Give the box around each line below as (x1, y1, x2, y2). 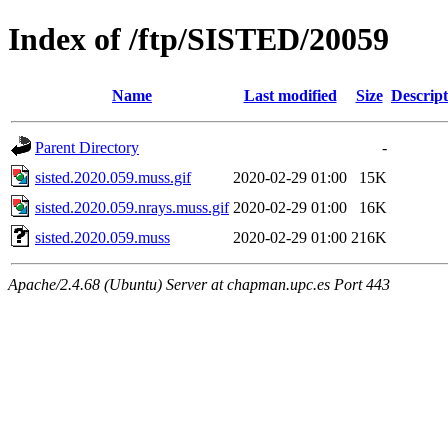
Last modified (243, 86, 337, 104)
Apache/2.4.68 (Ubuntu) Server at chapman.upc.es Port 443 (8, 275, 390, 293)
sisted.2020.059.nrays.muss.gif (35, 198, 229, 216)
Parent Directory (35, 138, 139, 156)
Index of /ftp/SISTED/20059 (8, 21, 389, 58)
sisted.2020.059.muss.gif (35, 168, 191, 186)
